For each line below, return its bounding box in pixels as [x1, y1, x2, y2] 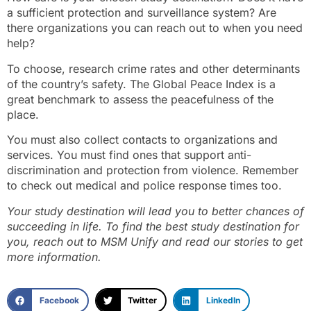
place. [7, 107, 39, 121]
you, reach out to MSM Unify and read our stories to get [7, 234, 303, 249]
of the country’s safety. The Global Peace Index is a [7, 76, 276, 91]
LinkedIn [205, 294, 240, 305]
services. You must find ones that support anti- [7, 148, 251, 162]
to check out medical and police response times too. [7, 178, 285, 193]
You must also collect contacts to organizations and [7, 133, 278, 147]
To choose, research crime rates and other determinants [7, 61, 300, 76]
